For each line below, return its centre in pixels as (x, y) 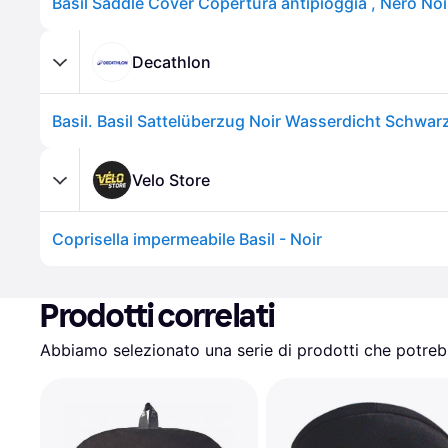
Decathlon (171, 61)
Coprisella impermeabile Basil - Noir (187, 239)
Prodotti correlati (157, 316)
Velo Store (171, 179)
